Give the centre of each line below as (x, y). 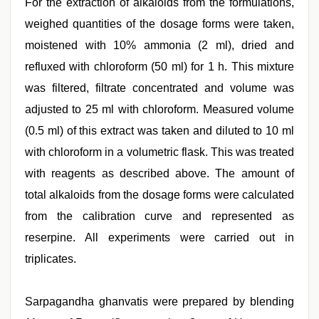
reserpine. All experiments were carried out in (159, 237)
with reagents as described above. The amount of (159, 173)
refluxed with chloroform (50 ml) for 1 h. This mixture (159, 67)
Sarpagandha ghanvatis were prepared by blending (159, 302)
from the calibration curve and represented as (159, 216)
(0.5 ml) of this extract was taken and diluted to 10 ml (159, 131)
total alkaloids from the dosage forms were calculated (159, 195)
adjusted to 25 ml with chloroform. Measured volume (159, 109)
